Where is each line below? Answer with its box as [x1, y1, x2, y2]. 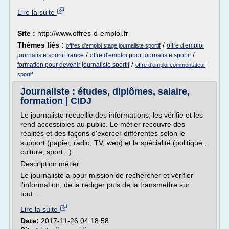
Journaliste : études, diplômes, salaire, [20, 86, 190, 97]
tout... [20, 190, 39, 198]
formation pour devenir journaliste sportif [17, 61, 129, 68]
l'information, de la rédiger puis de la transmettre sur [20, 180, 190, 189]
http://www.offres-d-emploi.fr [37, 29, 128, 37]
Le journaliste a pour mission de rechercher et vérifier [20, 171, 193, 179]
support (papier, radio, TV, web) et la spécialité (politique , [20, 139, 207, 147]
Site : [17, 29, 37, 37]
